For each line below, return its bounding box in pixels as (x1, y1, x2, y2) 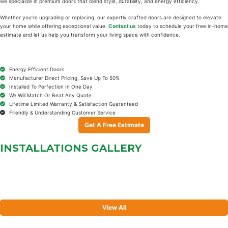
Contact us (108, 22, 136, 29)
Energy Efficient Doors (9, 66, 64, 72)
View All (102, 203, 126, 211)
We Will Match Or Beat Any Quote (9, 92, 92, 98)
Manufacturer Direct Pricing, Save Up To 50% (9, 74, 120, 81)
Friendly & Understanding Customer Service (9, 109, 116, 116)
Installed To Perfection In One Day (9, 83, 93, 90)
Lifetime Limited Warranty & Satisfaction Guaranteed (9, 100, 138, 107)
